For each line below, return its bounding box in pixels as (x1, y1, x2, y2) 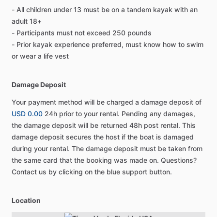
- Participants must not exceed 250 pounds (12, 29, 152, 37)
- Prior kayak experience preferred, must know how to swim (12, 40, 203, 48)
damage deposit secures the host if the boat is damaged (12, 133, 194, 141)
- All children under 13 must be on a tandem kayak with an (12, 5, 198, 14)
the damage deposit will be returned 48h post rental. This (12, 121, 196, 129)
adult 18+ (12, 17, 42, 25)
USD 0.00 (12, 109, 43, 118)
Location (12, 196, 41, 204)
